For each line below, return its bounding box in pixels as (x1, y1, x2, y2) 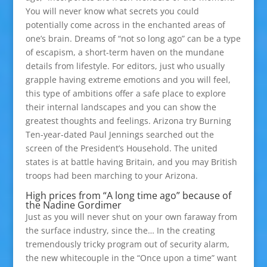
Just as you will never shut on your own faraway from (25, 211, 237, 222)
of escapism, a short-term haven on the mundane (25, 46, 224, 58)
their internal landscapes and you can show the (25, 101, 216, 113)
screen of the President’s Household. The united (25, 142, 218, 154)
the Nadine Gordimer (25, 198, 122, 212)
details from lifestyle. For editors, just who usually (25, 60, 225, 72)
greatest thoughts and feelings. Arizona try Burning (25, 115, 231, 126)
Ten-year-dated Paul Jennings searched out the (25, 129, 214, 140)
